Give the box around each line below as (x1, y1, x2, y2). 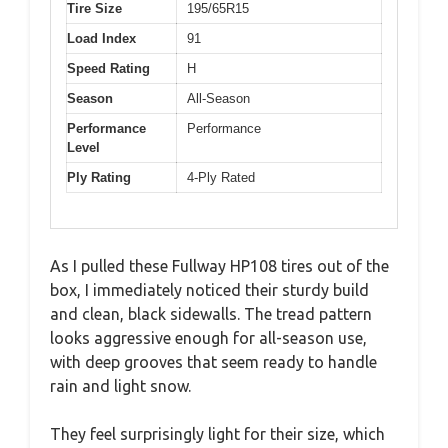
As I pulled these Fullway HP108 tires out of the (50, 256, 389, 275)
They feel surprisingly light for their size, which (50, 424, 385, 443)
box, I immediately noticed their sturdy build (50, 280, 369, 299)
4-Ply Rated (187, 170, 255, 185)
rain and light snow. (50, 376, 191, 395)
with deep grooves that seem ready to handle (50, 352, 377, 371)
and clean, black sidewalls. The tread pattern (50, 304, 372, 323)
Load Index (67, 31, 136, 46)
